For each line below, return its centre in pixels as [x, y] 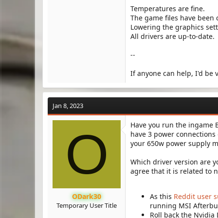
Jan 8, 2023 [68, 106]
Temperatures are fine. [168, 9]
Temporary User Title [86, 205]
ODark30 [86, 196]
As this [162, 196]
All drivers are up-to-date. [173, 36]
